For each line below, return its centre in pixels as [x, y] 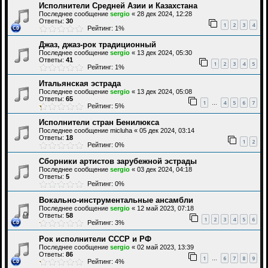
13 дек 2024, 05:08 [165, 92]
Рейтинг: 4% [104, 262]
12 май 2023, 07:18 [165, 208]
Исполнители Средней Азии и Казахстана [118, 6]
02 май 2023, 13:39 [165, 247]
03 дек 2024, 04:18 [165, 170]
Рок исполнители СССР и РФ [95, 239]
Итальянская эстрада [80, 84]
